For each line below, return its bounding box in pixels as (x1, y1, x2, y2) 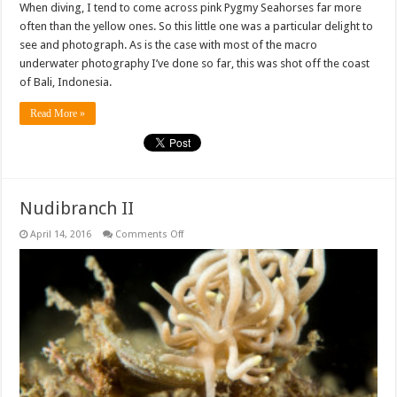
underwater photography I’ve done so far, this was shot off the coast (19, 56, 370, 70)
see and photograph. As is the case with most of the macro (19, 37, 318, 51)
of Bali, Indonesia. (19, 74, 113, 89)
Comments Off (115, 228, 184, 240)
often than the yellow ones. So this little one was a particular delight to (19, 19, 374, 33)
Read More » (30, 106, 86, 120)
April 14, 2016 (30, 228, 92, 240)
